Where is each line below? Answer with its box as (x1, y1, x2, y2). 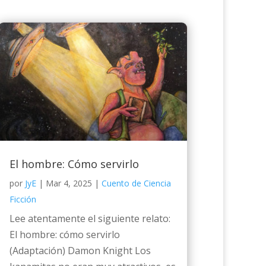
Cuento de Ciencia (101, 178, 171, 189)
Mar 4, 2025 (45, 178, 92, 189)
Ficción (9, 194, 36, 205)
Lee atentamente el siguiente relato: (9, 212, 175, 226)
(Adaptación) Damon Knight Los (9, 244, 151, 258)
